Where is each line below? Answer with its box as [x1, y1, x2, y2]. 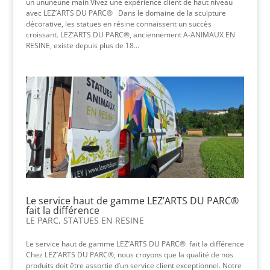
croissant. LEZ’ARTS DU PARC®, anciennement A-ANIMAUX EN [25, 30, 235, 40]
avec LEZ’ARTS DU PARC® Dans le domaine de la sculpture [25, 8, 226, 19]
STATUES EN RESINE [63, 214, 144, 226]
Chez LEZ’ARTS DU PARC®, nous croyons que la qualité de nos [25, 249, 233, 260]
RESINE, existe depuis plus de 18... [25, 40, 139, 51]
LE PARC [25, 214, 58, 226]
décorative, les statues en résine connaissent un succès [25, 19, 212, 30]
